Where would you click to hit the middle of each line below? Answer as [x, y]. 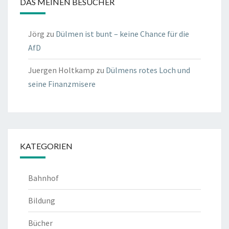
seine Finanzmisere [62, 84]
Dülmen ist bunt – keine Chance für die [122, 34]
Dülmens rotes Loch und [148, 70]
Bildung [42, 201]
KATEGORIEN [46, 146]
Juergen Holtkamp [61, 70]
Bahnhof [43, 178]
